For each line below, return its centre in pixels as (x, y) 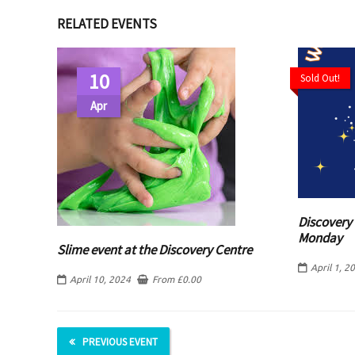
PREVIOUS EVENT (120, 342)
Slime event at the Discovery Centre (155, 249)
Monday (321, 237)
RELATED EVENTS (107, 23)
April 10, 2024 (100, 279)
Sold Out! (321, 78)
